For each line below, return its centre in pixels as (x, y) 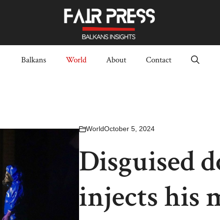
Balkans (33, 60)
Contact (158, 60)
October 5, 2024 (129, 129)
